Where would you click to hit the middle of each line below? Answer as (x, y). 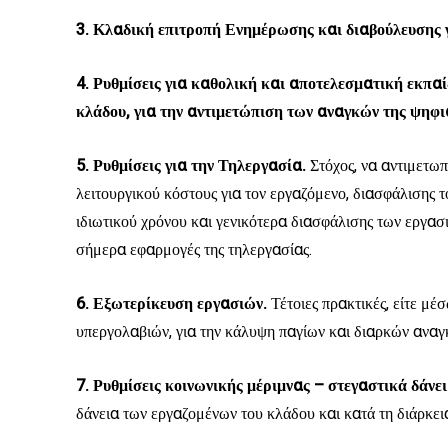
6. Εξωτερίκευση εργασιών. (173, 304)
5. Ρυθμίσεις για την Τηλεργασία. (193, 166)
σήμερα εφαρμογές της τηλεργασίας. (194, 250)
